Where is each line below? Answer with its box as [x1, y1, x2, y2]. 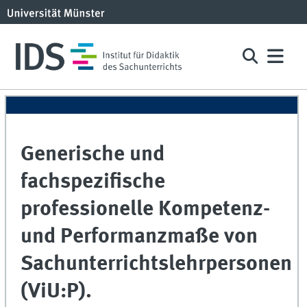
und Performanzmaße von [21, 226, 258, 248]
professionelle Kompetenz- [21, 199, 271, 221]
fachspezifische [21, 171, 166, 193]
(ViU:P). [21, 281, 93, 303]
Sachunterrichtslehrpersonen [21, 254, 293, 275]
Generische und [21, 144, 165, 166]
